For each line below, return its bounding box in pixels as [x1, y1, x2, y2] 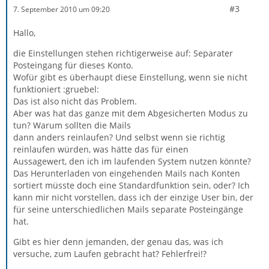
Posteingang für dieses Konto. [13, 59, 133, 71]
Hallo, [13, 27, 35, 38]
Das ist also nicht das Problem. [13, 95, 137, 107]
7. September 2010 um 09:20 [13, 4, 110, 14]
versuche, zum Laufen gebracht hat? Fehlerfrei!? [13, 248, 207, 259]
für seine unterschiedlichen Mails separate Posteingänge [13, 204, 243, 215]
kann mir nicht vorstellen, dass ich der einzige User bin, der [13, 192, 253, 203]
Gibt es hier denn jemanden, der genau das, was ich [13, 236, 223, 247]
